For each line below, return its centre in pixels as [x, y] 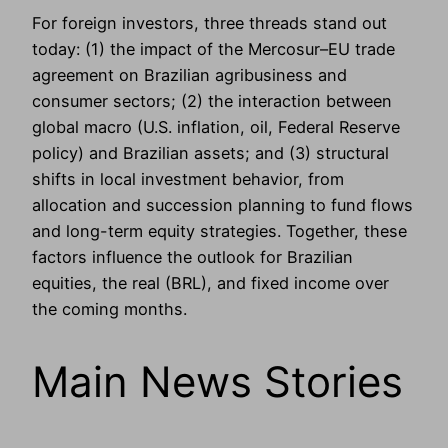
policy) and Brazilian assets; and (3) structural [210, 152]
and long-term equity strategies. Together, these [219, 230]
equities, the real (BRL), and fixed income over [210, 282]
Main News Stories [217, 381]
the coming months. [109, 308]
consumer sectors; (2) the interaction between [212, 100]
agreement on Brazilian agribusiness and [189, 74]
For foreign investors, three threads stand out [209, 22]
